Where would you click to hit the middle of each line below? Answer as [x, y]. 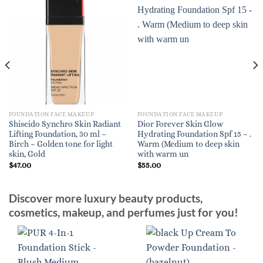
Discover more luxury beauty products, [106, 198]
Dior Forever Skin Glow [180, 124]
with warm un [163, 154]
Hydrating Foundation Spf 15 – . [194, 134]
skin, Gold [27, 154]
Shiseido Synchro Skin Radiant [65, 124]
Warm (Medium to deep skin [188, 144]
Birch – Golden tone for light [60, 144]
